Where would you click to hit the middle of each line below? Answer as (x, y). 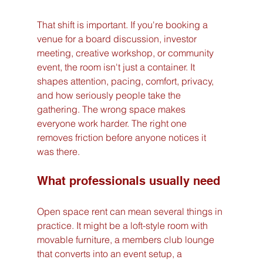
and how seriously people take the (110, 95)
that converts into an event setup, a (110, 253)
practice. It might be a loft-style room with (123, 225)
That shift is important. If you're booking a (123, 24)
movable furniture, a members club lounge (127, 239)
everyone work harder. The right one (113, 123)
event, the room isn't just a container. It (117, 67)
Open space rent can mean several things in (131, 211)
